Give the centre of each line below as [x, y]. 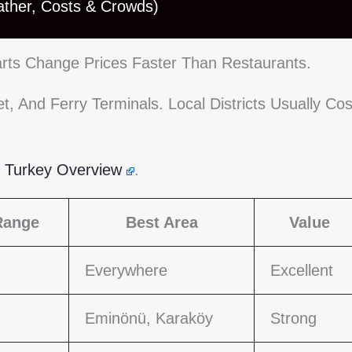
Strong [293, 319]
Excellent [302, 271]
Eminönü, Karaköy [149, 319]
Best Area [161, 223]
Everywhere [126, 271]
